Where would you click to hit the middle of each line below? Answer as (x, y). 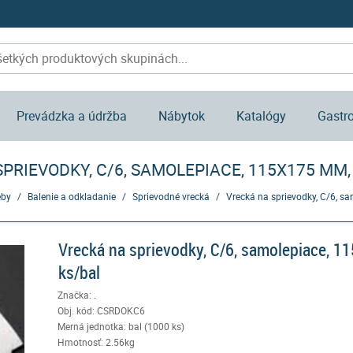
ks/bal (79, 272)
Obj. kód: (77, 310)
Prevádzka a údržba (72, 116)
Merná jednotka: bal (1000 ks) (121, 326)
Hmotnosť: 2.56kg (96, 342)
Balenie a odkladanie (72, 196)
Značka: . (76, 295)
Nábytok (182, 116)
